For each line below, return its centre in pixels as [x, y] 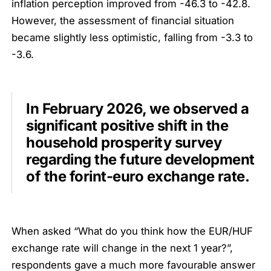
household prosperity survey [124, 142]
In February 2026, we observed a [138, 108]
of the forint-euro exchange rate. [138, 176]
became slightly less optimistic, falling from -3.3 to [132, 37]
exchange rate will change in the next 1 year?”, [122, 248]
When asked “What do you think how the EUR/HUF [132, 231]
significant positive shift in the [127, 125]
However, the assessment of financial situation [123, 20]
